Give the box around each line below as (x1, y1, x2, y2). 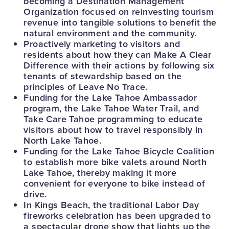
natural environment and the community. (24, 27, 197, 40)
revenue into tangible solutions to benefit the (24, 16, 217, 29)
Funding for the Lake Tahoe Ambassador (24, 91, 197, 104)
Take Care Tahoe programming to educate (24, 112, 203, 126)
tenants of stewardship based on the (24, 70, 182, 83)
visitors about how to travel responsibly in (24, 123, 203, 136)
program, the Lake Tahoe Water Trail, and (24, 102, 199, 115)
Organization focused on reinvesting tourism (24, 5, 214, 18)
